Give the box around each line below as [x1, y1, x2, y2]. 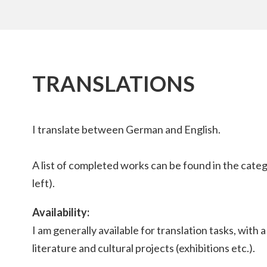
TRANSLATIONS [32, 70, 195, 97]
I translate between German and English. [32, 122, 221, 136]
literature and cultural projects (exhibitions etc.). [32, 241, 255, 255]
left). [32, 176, 55, 190]
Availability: [32, 206, 89, 219]
